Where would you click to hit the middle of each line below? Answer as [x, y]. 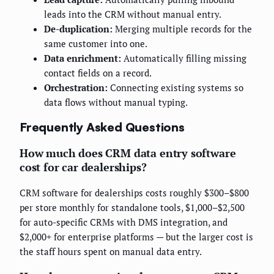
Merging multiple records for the [182, 28]
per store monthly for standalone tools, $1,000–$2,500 [132, 208]
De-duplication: [78, 28]
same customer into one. [96, 43]
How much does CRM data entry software [128, 153]
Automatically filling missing [184, 58]
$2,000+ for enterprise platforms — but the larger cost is [136, 237]
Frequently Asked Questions [102, 127]
